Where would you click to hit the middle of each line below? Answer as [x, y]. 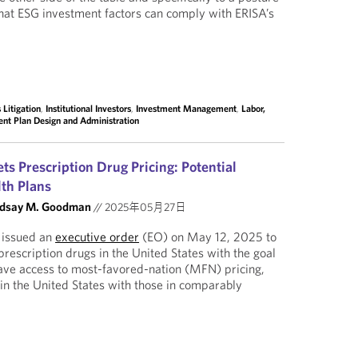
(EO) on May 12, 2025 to [208, 237]
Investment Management [187, 108]
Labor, [254, 108]
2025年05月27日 [145, 207]
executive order [97, 237]
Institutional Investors [89, 108]
